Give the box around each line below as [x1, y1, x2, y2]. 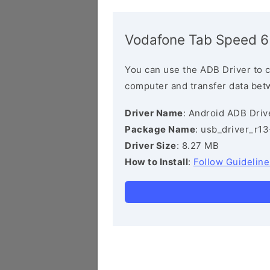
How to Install [125, 156, 188, 168]
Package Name [125, 124, 195, 135]
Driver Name [125, 107, 183, 119]
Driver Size [125, 140, 177, 151]
